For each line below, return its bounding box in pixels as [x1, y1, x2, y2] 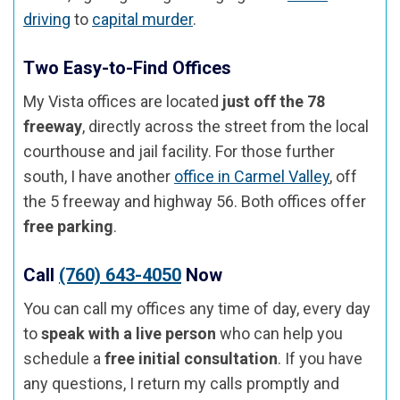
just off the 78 [222, 91, 325, 111]
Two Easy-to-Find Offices [23, 56, 231, 79]
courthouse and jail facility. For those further [23, 141, 335, 161]
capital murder [92, 9, 193, 29]
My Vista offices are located [23, 91, 222, 111]
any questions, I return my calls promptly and [23, 373, 339, 393]
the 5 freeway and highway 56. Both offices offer [23, 191, 366, 211]
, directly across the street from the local [82, 116, 369, 136]
